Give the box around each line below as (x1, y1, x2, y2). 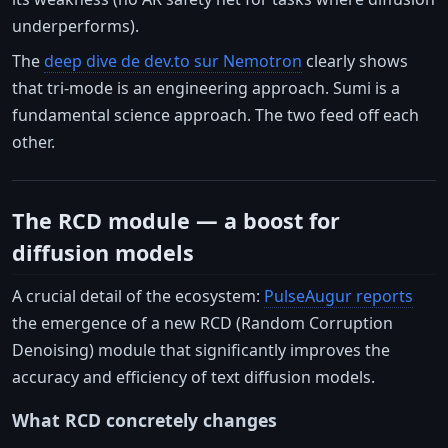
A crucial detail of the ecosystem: (12, 285, 264, 308)
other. (12, 131, 55, 154)
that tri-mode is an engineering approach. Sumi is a (12, 77, 400, 100)
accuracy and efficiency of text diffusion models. (12, 366, 375, 389)
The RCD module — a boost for (12, 206, 340, 236)
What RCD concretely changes (12, 408, 277, 433)
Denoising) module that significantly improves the (12, 339, 390, 362)
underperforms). (12, 15, 139, 38)
